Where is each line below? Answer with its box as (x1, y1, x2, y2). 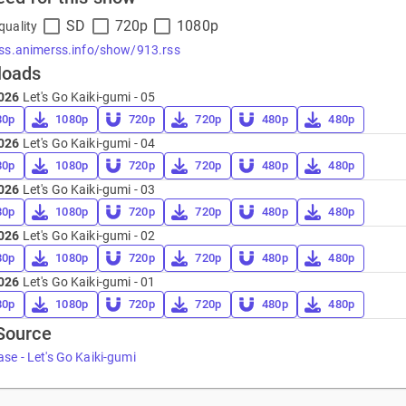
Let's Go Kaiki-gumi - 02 (19, 228, 156, 244)
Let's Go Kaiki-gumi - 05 (19, 90, 156, 105)
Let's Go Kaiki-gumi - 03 (19, 182, 156, 198)
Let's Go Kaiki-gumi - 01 (19, 275, 156, 290)
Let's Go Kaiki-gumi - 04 (19, 136, 156, 151)
